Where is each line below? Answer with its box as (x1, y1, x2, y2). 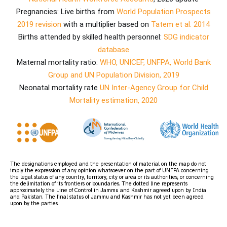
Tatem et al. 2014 (151, 20, 210, 29)
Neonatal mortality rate (19, 83, 100, 93)
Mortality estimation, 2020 (69, 96, 158, 105)
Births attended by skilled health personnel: (18, 32, 164, 42)
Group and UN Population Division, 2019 (48, 70, 179, 80)
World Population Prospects (117, 7, 211, 17)
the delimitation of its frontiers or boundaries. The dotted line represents (10, 179, 187, 187)
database (98, 45, 129, 55)
